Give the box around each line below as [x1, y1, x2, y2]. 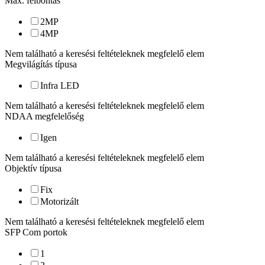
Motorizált [40, 196, 79, 206]
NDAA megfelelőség [5, 111, 84, 121]
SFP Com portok [5, 227, 67, 237]
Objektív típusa [5, 163, 62, 173]
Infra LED [40, 80, 79, 91]
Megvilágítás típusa [5, 59, 77, 69]
